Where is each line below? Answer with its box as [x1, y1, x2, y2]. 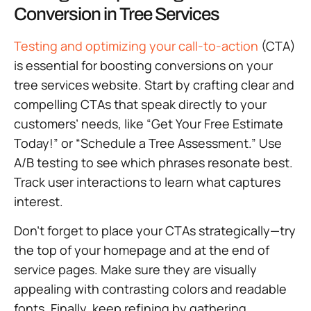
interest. [14, 192, 63, 210]
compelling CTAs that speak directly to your [14, 95, 267, 112]
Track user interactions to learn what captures [14, 173, 280, 190]
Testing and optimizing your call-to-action [14, 37, 258, 54]
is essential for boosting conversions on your [14, 56, 273, 74]
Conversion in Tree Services [14, 3, 219, 24]
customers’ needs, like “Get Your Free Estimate [14, 115, 283, 132]
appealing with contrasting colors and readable [14, 280, 287, 297]
